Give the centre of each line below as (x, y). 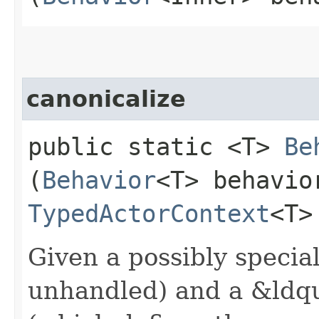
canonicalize (106, 99)
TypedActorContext (149, 213)
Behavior (99, 180)
